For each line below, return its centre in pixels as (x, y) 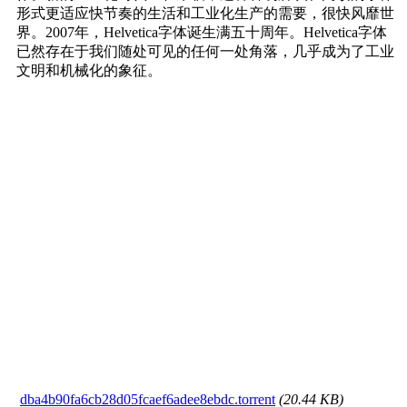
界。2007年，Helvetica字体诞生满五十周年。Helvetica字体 (202, 32)
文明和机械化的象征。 (89, 70)
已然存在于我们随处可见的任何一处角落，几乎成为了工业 (205, 51)
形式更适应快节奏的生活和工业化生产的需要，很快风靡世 (205, 13)
